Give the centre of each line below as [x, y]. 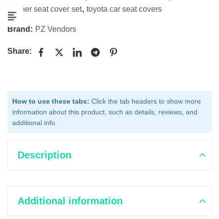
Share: [20, 51]
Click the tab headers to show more [145, 101]
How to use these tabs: [51, 101]
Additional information [70, 201]
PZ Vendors [56, 29]
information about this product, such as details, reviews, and [105, 112]
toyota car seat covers [124, 9]
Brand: [21, 29]
